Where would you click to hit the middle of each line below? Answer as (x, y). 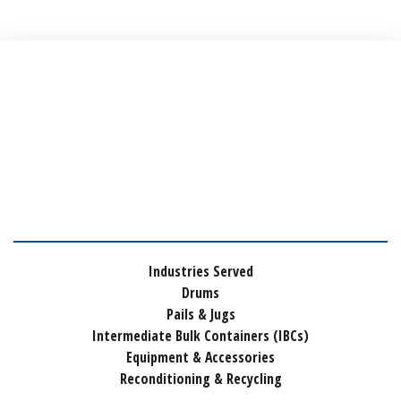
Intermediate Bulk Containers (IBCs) (200, 336)
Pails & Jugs (200, 315)
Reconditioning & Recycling (200, 379)
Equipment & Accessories (200, 358)
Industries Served (200, 272)
